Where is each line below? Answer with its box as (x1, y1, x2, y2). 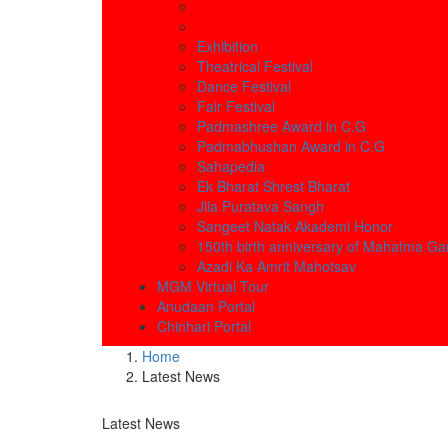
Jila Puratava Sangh (197, 196, 324, 217)
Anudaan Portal (157, 296, 255, 317)
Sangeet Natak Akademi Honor (197, 216, 393, 237)
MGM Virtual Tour (157, 276, 269, 297)
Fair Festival (197, 96, 275, 117)
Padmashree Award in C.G (197, 116, 366, 137)
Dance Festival (197, 76, 291, 97)
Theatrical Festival (197, 56, 313, 77)
